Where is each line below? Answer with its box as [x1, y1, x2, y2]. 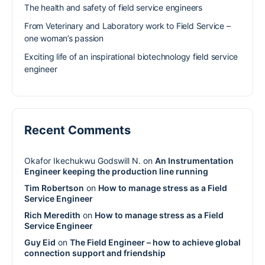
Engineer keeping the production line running [24, 166, 208, 176]
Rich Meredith [24, 209, 80, 220]
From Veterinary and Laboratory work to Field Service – [24, 20, 231, 31]
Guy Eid [24, 237, 56, 247]
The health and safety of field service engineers [24, 2, 202, 12]
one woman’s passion [24, 33, 104, 43]
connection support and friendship [24, 247, 166, 258]
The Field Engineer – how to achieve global [70, 237, 241, 247]
